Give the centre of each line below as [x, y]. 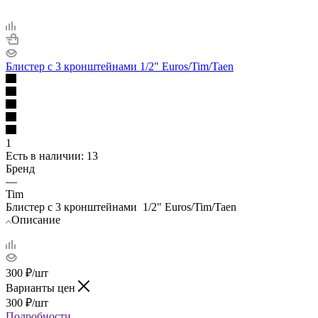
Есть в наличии [43, 155]
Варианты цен [42, 287]
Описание [36, 219]
